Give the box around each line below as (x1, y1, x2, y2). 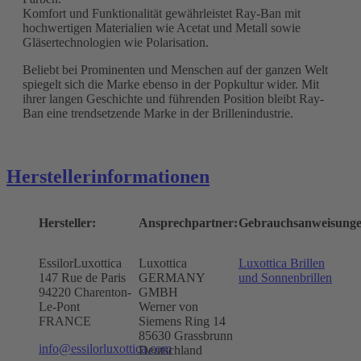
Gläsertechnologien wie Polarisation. (23, 35, 209, 49)
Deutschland (138, 343, 202, 358)
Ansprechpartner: (138, 216, 238, 230)
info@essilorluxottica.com (39, 342, 172, 356)
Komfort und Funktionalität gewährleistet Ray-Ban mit (23, 6, 301, 20)
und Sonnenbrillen (238, 271, 332, 285)
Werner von (138, 300, 198, 314)
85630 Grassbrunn (138, 329, 233, 343)
